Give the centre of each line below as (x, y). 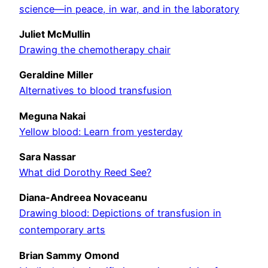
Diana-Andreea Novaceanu (83, 198)
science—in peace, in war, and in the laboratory (129, 9)
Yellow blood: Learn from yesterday (101, 131)
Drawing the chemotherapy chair (95, 49)
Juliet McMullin (55, 34)
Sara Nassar (48, 156)
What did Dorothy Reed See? (85, 172)
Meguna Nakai (52, 116)
